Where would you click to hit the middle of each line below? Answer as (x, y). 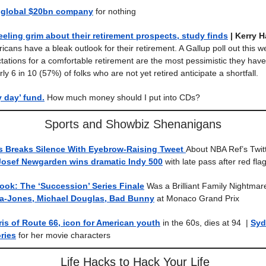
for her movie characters (64, 235)
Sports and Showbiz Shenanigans (133, 124)
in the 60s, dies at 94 (202, 223)
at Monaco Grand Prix (197, 198)
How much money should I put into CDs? (122, 97)
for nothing (116, 11)
